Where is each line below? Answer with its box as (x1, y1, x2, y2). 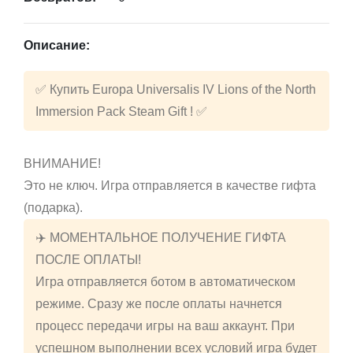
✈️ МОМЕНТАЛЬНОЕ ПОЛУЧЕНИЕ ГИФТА (35, 231, 286, 245)
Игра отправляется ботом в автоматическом (35, 275, 295, 289)
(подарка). (24, 201, 83, 215)
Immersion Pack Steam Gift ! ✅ (35, 105, 207, 119)
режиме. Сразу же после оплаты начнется (35, 297, 282, 311)
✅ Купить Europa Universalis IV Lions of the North (35, 83, 316, 97)
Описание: (24, 39, 90, 53)
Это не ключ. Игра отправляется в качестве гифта (24, 179, 316, 193)
